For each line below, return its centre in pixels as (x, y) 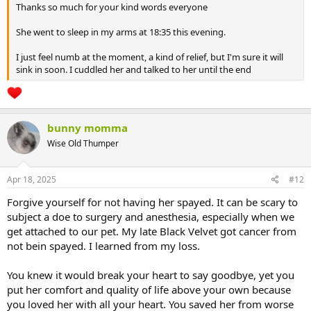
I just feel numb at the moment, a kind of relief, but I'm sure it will (150, 57)
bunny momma (87, 128)
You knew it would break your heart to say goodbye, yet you (151, 275)
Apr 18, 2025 (32, 179)
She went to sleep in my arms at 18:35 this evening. (121, 32)
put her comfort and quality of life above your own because (149, 289)
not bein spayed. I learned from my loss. (103, 245)
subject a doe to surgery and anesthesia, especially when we (151, 216)
